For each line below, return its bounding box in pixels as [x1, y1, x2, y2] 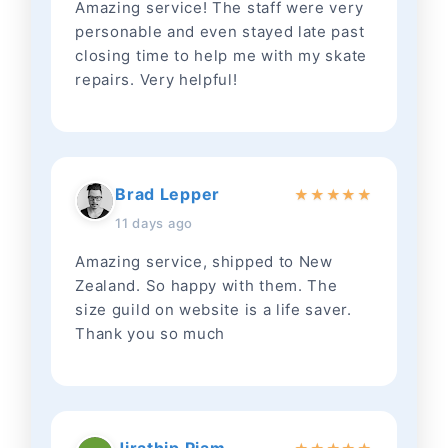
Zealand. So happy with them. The [75, 276, 338, 296]
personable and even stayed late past [75, 22, 365, 42]
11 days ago [115, 215, 193, 232]
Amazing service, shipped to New [75, 252, 333, 272]
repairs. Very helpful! [75, 70, 238, 90]
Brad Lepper [115, 184, 220, 205]
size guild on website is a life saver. [75, 300, 352, 320]
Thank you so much [75, 324, 226, 344]
